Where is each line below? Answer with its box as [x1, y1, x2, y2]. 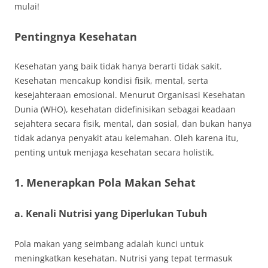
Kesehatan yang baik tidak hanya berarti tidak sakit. [14, 60, 222, 72]
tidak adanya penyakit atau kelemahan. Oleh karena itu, [14, 132, 239, 144]
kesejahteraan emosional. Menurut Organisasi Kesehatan [14, 89, 245, 100]
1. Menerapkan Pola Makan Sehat [14, 175, 196, 190]
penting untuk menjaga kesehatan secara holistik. [14, 147, 214, 158]
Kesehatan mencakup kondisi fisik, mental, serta [14, 75, 208, 86]
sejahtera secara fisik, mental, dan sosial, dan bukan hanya [14, 118, 252, 129]
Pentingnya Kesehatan [14, 29, 137, 44]
